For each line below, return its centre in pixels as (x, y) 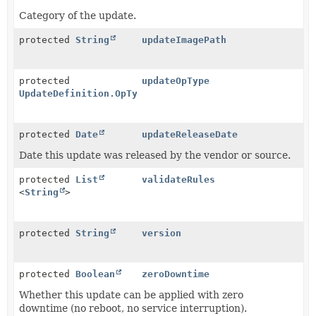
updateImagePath (184, 40)
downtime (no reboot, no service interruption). (133, 308)
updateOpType (176, 81)
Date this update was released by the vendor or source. (155, 155)
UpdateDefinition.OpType (84, 93)
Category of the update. (78, 16)
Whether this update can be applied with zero (131, 295)
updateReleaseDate (190, 134)
